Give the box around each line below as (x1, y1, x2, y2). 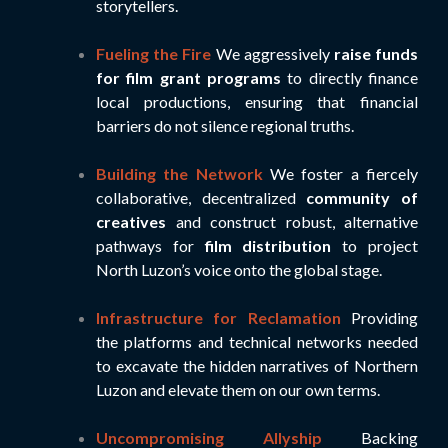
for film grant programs (96, 67, 281, 87)
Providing (351, 307, 418, 327)
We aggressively (215, 43, 334, 63)
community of (306, 187, 419, 207)
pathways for (96, 235, 205, 255)
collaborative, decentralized (96, 187, 307, 207)
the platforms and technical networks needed (96, 331, 418, 351)
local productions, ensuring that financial (96, 91, 418, 111)
